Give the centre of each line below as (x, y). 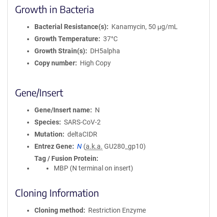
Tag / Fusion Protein (65, 158)
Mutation (48, 134)
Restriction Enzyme (117, 210)
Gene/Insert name (62, 110)
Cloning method (59, 210)
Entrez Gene (53, 146)
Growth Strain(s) (60, 51)
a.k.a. (94, 146)
